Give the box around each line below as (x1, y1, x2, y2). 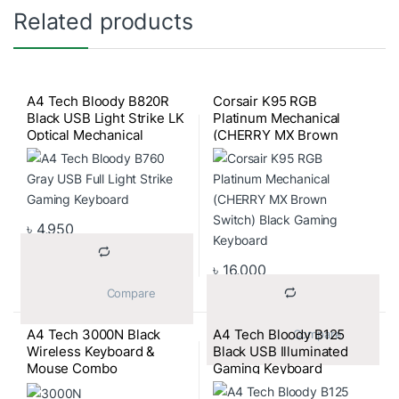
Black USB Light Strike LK (26, 110, 184, 127)
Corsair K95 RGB (212, 93, 317, 110)
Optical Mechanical (26, 126, 143, 144)
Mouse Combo (26, 360, 118, 378)
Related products (13, 8, 193, 36)
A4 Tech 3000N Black (26, 326, 161, 344)
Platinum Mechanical (212, 110, 341, 127)
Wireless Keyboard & (26, 343, 156, 361)
